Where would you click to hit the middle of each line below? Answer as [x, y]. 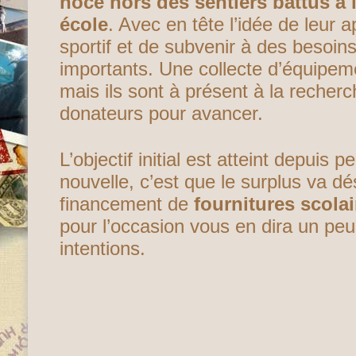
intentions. [103, 248]
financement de [127, 204]
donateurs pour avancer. [161, 113]
